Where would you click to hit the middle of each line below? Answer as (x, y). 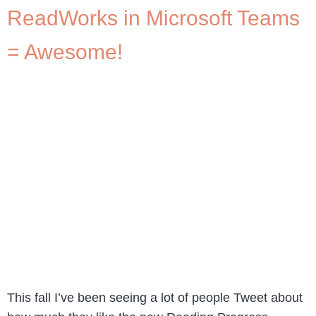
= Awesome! (65, 51)
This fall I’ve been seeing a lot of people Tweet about (155, 298)
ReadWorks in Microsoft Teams (153, 18)
